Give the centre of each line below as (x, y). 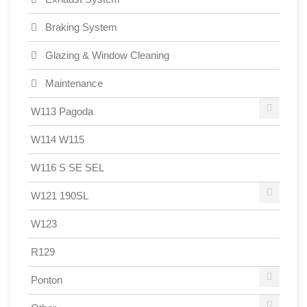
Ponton (47, 280)
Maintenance (73, 83)
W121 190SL (60, 195)
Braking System (80, 27)
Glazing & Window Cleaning (106, 55)
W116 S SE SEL (67, 167)
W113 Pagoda (62, 111)
